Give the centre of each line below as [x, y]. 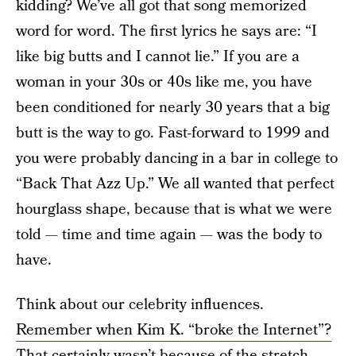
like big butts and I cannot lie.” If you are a [158, 57]
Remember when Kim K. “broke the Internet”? [174, 330]
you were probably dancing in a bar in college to [177, 159]
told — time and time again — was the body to [169, 235]
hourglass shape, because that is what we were [174, 209]
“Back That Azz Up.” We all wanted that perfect [175, 184]
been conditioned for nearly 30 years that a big [173, 108]
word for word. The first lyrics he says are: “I [166, 31]
